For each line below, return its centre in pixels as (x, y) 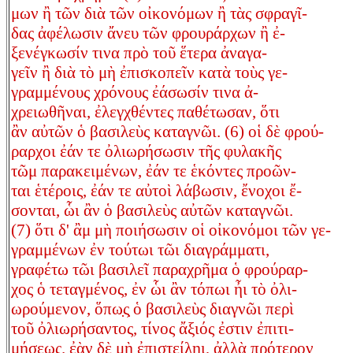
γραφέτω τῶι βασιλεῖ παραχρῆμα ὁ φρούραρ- (160, 270)
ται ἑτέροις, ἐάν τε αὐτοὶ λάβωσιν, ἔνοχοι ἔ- (156, 191)
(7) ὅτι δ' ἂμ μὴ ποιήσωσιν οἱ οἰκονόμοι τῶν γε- (171, 230)
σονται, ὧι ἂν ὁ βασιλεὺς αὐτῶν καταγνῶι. (152, 211)
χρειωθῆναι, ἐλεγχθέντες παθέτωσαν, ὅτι (145, 112)
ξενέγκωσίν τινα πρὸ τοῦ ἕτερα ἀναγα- (139, 53)
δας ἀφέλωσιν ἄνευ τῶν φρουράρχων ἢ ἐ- (148, 33)
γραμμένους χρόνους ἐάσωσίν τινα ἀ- (135, 93)
